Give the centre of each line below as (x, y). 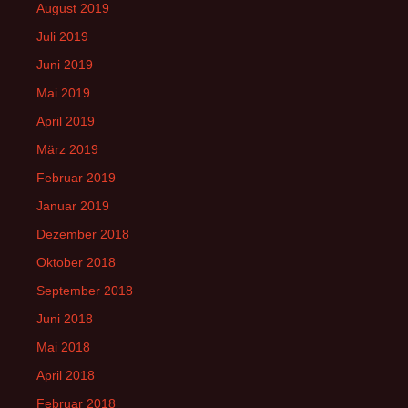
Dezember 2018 (83, 234)
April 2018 (66, 375)
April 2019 (66, 121)
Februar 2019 (76, 177)
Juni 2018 (65, 318)
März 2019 (67, 149)
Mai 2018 (63, 347)
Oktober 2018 (76, 262)
